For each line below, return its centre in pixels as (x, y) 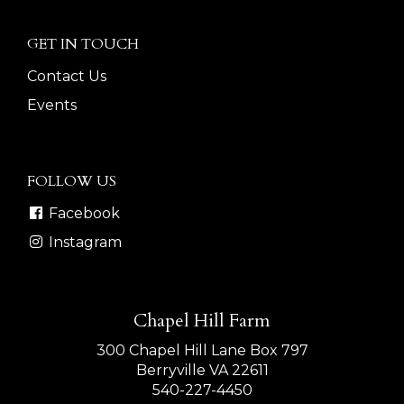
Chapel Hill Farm (202, 320)
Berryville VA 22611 (202, 370)
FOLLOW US (72, 181)
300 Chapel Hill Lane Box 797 (202, 350)
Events (52, 105)
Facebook (83, 213)
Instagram (83, 242)
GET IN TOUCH (83, 44)
